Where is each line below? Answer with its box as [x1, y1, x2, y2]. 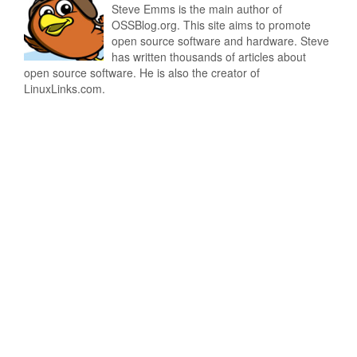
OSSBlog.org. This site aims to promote [112, 17, 311, 33]
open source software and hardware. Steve [112, 33, 329, 49]
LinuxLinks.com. [24, 80, 105, 97]
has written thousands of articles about [112, 49, 306, 65]
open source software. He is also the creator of [24, 65, 260, 81]
